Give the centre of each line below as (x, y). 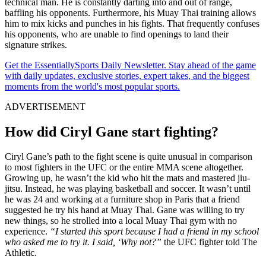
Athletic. (21, 253)
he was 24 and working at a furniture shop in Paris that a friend (122, 199)
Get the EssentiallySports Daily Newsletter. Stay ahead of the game (130, 65)
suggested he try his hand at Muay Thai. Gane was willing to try (125, 210)
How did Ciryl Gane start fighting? (112, 132)
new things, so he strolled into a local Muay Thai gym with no (121, 221)
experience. (27, 232)
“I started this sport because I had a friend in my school (154, 232)
